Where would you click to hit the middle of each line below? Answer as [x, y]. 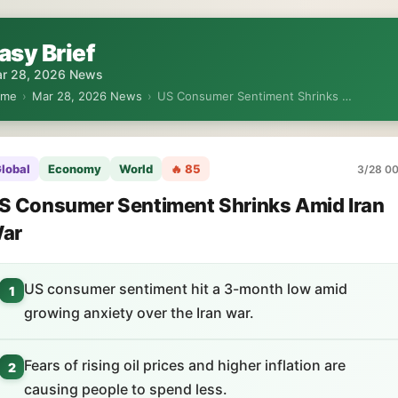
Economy [75, 169]
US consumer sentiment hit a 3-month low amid [186, 289]
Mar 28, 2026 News [87, 96]
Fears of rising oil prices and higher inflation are [185, 365]
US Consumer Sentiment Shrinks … [255, 96]
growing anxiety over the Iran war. [139, 313]
